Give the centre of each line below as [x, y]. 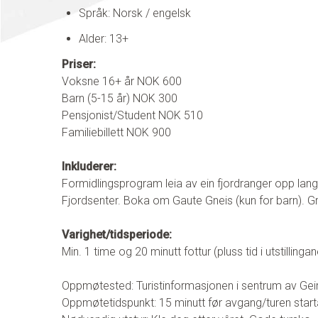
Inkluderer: [89, 166]
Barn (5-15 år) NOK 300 [120, 98]
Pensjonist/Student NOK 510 [132, 115]
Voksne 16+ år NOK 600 [122, 81]
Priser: [80, 64]
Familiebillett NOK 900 [116, 132]
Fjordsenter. [91, 200]
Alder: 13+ [104, 38]
